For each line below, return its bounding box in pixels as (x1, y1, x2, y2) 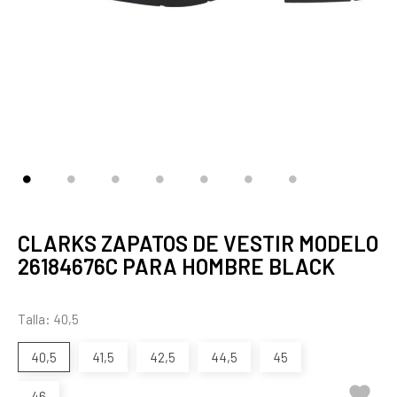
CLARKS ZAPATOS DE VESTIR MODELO (18, 230, 378, 256)
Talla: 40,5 (18, 311, 79, 327)
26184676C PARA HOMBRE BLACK (18, 253, 335, 279)
